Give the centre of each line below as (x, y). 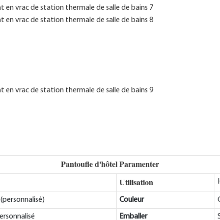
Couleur (131, 200)
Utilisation (136, 182)
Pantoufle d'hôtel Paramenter (110, 164)
